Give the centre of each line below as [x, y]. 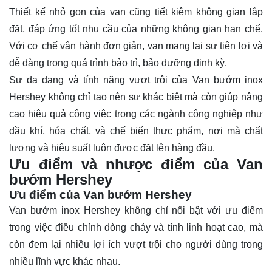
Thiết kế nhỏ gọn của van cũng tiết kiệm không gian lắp [136, 12]
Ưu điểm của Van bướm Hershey [100, 194]
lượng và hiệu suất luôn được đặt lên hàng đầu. [112, 148]
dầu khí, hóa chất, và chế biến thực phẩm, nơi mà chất [136, 131]
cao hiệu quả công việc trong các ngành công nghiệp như [136, 114]
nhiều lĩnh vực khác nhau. [65, 261]
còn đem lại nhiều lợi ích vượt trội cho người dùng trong [136, 244]
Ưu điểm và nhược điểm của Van [136, 164]
